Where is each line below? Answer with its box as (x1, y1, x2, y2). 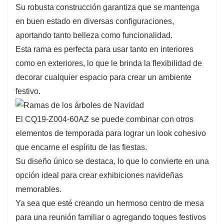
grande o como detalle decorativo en (15, 35, 161, 46)
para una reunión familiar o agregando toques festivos (15, 213, 206, 222)
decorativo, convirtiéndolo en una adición (15, 79, 178, 89)
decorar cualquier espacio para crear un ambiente (15, 72, 191, 81)
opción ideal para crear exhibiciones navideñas (15, 171, 183, 180)
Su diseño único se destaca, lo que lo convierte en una (15, 157, 209, 166)
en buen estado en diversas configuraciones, (15, 16, 174, 25)
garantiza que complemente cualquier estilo (15, 64, 189, 75)
